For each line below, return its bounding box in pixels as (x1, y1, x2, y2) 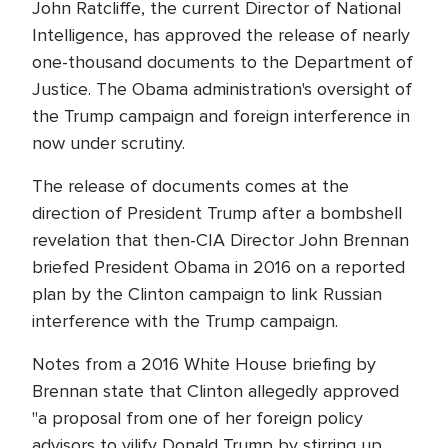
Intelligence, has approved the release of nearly (32, 24, 410, 46)
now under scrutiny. (32, 132, 195, 154)
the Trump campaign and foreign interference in (32, 105, 410, 127)
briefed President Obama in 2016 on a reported (32, 256, 405, 278)
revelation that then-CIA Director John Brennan (32, 229, 409, 251)
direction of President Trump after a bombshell (32, 202, 402, 224)
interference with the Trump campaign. (32, 310, 343, 332)
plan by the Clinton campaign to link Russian (32, 283, 382, 305)
